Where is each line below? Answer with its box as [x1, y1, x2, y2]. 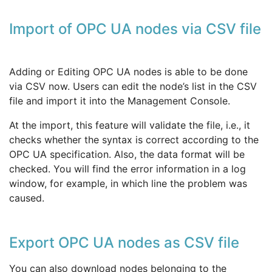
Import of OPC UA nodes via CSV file [9, 19, 261, 38]
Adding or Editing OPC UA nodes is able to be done [9, 65, 248, 78]
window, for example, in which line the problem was [9, 177, 247, 189]
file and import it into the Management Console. [9, 94, 230, 107]
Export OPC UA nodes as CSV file [9, 233, 239, 251]
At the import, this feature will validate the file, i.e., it [9, 118, 250, 131]
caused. [9, 191, 44, 204]
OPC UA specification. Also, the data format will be [9, 148, 245, 160]
